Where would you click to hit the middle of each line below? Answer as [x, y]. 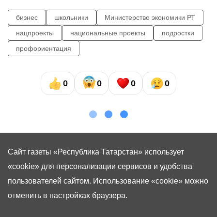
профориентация [44, 49]
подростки [178, 33]
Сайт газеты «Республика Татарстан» [76, 152]
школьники [71, 18]
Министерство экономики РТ [150, 18]
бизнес [27, 18]
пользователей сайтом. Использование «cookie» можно [108, 181]
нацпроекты [35, 33]
